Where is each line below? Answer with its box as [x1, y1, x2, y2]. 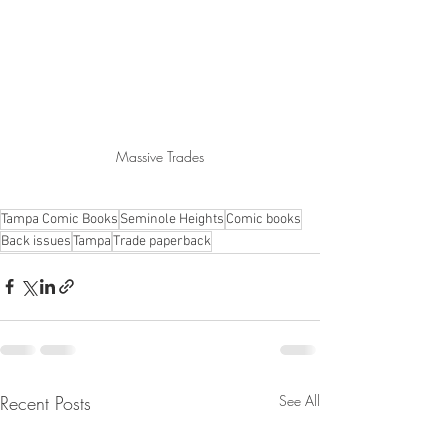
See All [279, 390, 320, 410]
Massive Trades [116, 146, 204, 166]
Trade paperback [113, 232, 211, 250]
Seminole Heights [120, 210, 224, 228]
